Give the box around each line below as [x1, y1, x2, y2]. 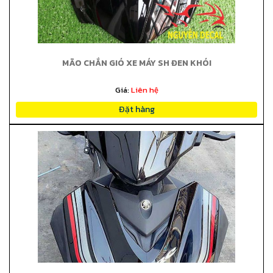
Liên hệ [130, 84, 158, 96]
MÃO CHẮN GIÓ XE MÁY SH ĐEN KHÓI [62, 57, 211, 69]
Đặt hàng [118, 103, 155, 116]
